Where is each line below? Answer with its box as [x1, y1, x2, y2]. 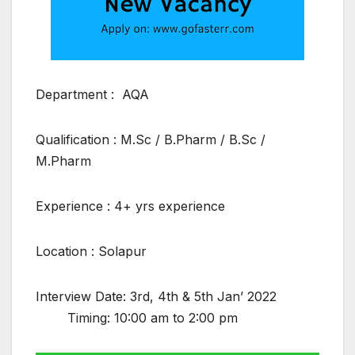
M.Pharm [36, 152, 91, 169]
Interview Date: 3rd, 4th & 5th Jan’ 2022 [36, 288, 312, 304]
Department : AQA [36, 86, 149, 102]
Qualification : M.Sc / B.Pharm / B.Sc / [36, 131, 265, 147]
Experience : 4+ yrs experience [36, 197, 225, 214]
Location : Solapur [36, 242, 151, 259]
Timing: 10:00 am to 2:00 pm [36, 309, 238, 326]
